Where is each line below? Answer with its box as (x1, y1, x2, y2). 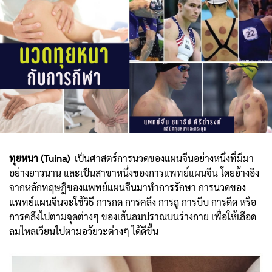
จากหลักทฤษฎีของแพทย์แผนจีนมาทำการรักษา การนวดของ (9, 180, 246, 194)
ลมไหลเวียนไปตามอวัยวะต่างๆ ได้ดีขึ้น (9, 224, 161, 237)
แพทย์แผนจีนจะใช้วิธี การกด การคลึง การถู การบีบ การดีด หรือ (9, 195, 256, 208)
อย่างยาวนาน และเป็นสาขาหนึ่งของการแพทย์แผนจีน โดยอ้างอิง (9, 166, 259, 179)
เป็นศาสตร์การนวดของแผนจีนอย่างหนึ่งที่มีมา (72, 151, 254, 165)
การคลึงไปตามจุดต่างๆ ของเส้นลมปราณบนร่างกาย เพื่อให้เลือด (9, 209, 256, 223)
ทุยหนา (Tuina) (9, 151, 72, 165)
